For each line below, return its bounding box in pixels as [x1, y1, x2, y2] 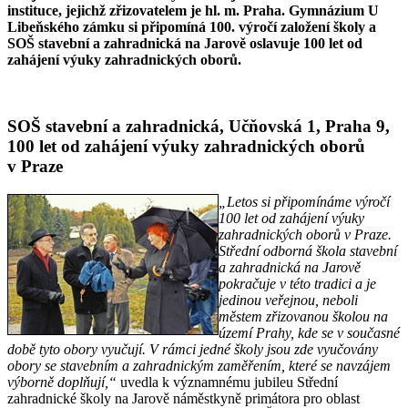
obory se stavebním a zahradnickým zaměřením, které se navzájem [7, 357, 391, 373]
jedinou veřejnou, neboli [219, 291, 358, 308]
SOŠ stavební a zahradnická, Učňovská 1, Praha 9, [7, 117, 390, 137]
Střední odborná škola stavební [219, 242, 397, 259]
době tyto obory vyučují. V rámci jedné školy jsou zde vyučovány [7, 341, 378, 357]
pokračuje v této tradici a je [219, 275, 376, 291]
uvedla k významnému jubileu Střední [120, 373, 338, 390]
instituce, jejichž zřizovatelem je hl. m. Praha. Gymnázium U [7, 3, 379, 19]
